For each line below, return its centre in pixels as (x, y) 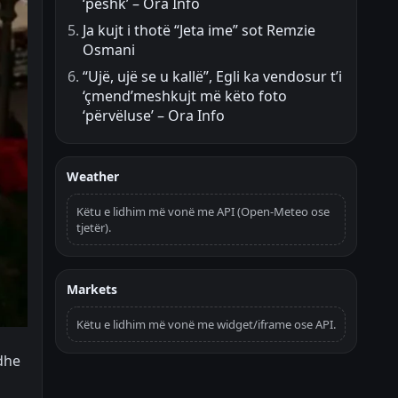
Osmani (109, 50)
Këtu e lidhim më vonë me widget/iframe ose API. (206, 325)
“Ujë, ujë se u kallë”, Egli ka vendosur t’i (212, 77)
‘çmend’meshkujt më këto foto (185, 96)
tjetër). (94, 228)
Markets (92, 290)
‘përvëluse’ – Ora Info (154, 116)
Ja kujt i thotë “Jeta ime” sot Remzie (199, 31)
